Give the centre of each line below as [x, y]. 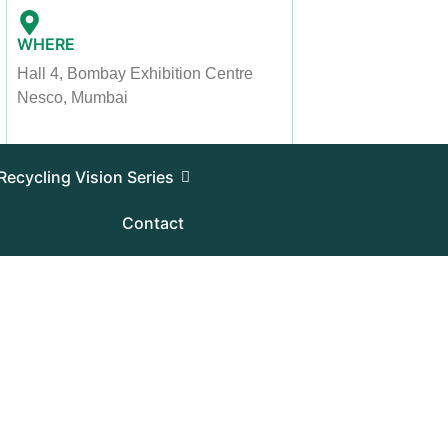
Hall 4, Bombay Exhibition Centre [135, 73]
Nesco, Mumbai [73, 97]
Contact [153, 223]
